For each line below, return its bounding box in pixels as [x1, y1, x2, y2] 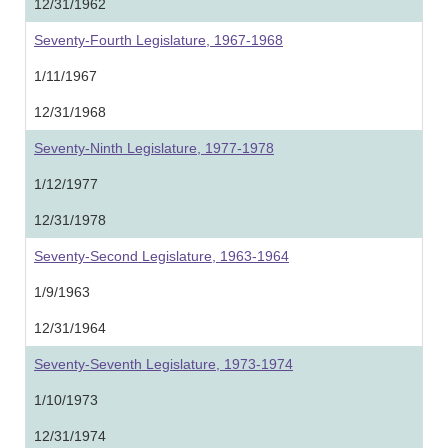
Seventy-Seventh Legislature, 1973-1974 [34, 356, 293, 372]
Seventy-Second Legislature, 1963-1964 [34, 248, 289, 264]
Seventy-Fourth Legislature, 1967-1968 [34, 32, 283, 48]
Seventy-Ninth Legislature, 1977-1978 [34, 140, 274, 156]
